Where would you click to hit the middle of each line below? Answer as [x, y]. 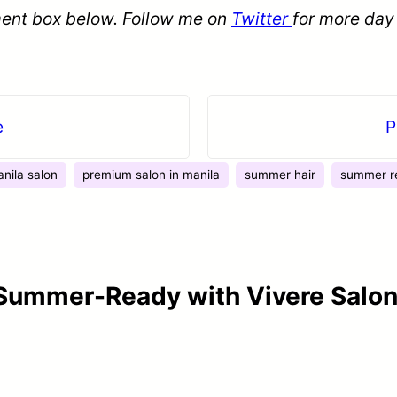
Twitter [262, 19]
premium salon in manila [151, 174]
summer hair [280, 174]
